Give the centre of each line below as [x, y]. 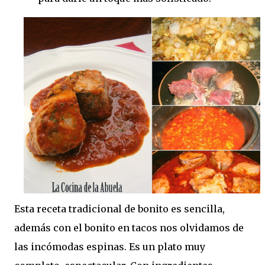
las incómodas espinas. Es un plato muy [110, 247]
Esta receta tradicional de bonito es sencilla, [119, 209]
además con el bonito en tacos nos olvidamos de [129, 228]
